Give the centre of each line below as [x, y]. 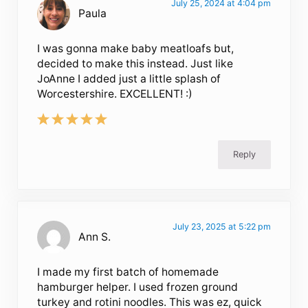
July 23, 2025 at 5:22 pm [221, 227]
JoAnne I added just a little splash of [129, 79]
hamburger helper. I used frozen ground [138, 287]
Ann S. [95, 237]
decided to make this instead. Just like [135, 64]
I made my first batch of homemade [128, 272]
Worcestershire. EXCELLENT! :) [115, 94]
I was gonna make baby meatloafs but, [136, 49]
